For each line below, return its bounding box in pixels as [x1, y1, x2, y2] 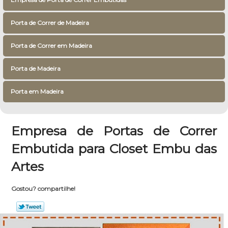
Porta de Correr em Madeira [11, 42, 92, 49]
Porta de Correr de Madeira [11, 19, 89, 26]
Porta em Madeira [11, 88, 64, 95]
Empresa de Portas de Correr [11, 123, 217, 138]
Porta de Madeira [11, 65, 61, 72]
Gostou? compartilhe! [11, 185, 75, 192]
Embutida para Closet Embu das [11, 141, 217, 156]
